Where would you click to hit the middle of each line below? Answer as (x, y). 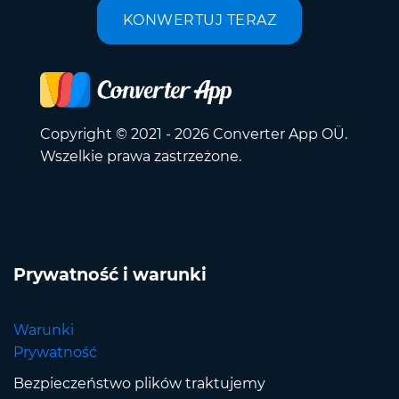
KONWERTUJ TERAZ (199, 20)
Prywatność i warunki (110, 275)
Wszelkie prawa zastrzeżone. (141, 157)
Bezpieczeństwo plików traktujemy (139, 384)
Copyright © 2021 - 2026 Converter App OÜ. (194, 134)
